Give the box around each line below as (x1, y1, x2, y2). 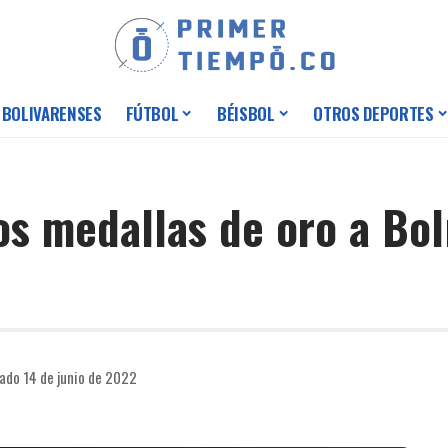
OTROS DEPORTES (313, 101, 434, 127)
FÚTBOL (125, 101, 179, 127)
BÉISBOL (217, 101, 275, 127)
